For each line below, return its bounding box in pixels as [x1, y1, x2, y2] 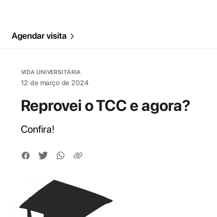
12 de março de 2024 [20, 78, 89, 87]
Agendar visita [12, 31, 67, 41]
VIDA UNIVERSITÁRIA [20, 69, 81, 76]
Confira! [20, 123, 55, 135]
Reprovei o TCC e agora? [20, 96, 191, 115]
